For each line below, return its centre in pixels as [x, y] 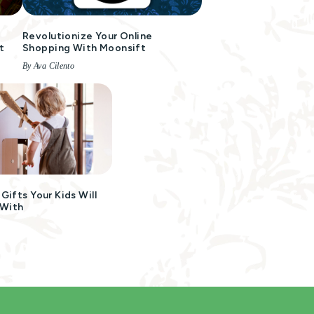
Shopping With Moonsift [84, 48]
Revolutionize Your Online [88, 36]
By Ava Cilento [49, 66]
